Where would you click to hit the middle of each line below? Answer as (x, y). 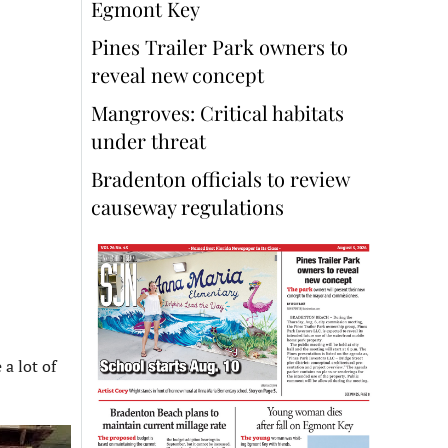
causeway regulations (187, 207)
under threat (148, 141)
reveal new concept (180, 75)
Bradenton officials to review (220, 179)
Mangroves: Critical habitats (217, 113)
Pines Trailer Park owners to (219, 47)
